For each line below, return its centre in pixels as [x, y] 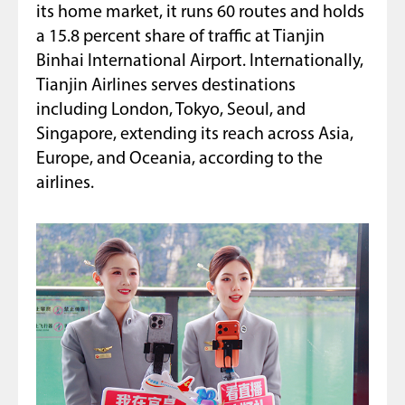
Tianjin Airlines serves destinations [166, 86]
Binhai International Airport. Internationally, [200, 62]
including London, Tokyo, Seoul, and [171, 111]
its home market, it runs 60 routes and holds [200, 13]
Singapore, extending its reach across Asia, [195, 135]
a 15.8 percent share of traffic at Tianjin [180, 38]
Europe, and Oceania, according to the [179, 160]
